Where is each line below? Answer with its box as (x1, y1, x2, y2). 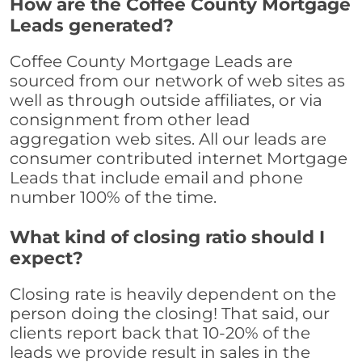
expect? (10, 247, 83, 269)
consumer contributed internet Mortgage (10, 149, 347, 169)
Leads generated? (10, 15, 174, 36)
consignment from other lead (10, 110, 250, 130)
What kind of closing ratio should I (10, 226, 325, 248)
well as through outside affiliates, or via (10, 90, 322, 111)
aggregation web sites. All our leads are (10, 129, 326, 149)
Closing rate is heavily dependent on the (10, 284, 336, 305)
